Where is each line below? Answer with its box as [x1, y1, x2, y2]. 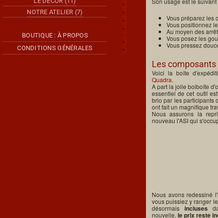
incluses [184, 203, 208, 213]
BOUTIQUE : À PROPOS [22, 31, 88, 39]
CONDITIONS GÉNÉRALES [17, 44, 93, 52]
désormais [152, 203, 184, 212]
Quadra [152, 75, 172, 84]
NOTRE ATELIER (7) [27, 8, 83, 16]
